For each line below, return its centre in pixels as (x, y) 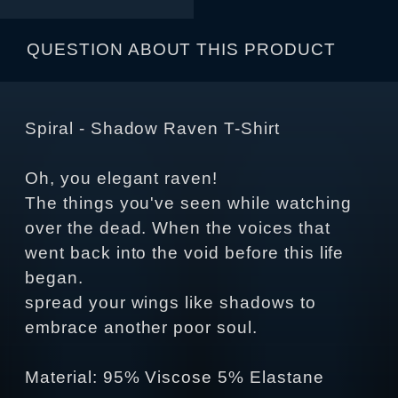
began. (54, 278)
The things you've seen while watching (188, 203)
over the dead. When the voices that (178, 228)
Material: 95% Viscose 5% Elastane (175, 378)
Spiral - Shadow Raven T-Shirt (152, 129)
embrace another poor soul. (141, 328)
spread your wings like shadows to (171, 303)
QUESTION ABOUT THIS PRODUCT (181, 50)
